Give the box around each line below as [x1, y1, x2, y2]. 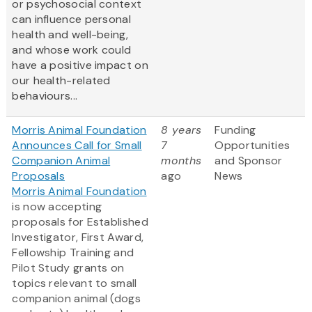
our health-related [12, 73, 111, 88]
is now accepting [12, 199, 102, 214]
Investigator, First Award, [12, 230, 144, 245]
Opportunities [214, 138, 290, 153]
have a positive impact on [12, 58, 148, 73]
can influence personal [12, 12, 131, 27]
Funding [214, 123, 256, 138]
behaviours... [12, 88, 78, 104]
